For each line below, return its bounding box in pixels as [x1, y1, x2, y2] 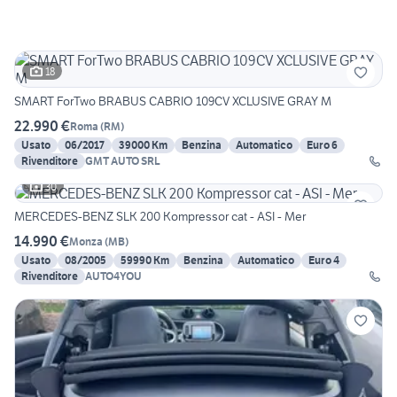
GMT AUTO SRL [85, 154, 160, 168]
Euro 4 [308, 253, 339, 268]
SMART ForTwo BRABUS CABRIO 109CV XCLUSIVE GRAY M [14, 93, 331, 110]
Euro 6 [307, 138, 338, 152]
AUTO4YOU [85, 269, 142, 284]
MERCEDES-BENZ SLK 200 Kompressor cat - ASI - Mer [14, 208, 306, 225]
